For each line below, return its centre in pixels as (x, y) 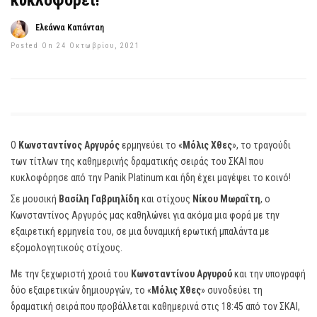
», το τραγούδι (261, 145)
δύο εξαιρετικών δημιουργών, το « (81, 290)
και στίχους (165, 199)
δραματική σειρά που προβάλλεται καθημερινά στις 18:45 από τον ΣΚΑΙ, (155, 306)
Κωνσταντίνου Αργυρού (180, 274)
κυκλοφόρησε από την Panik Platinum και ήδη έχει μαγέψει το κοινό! (151, 178)
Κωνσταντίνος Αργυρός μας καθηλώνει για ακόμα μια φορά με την (145, 215)
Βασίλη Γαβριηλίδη (99, 199)
